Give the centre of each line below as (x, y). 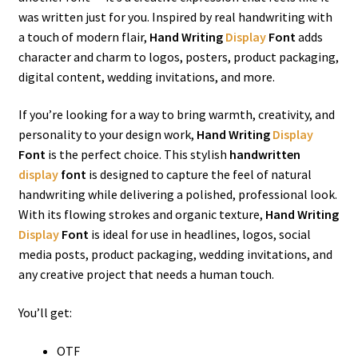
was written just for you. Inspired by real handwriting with (175, 16)
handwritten (265, 155)
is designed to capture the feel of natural (199, 175)
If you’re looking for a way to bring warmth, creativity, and (176, 115)
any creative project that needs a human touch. (146, 274)
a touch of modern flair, (84, 36)
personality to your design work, (107, 135)
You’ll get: (45, 313)
